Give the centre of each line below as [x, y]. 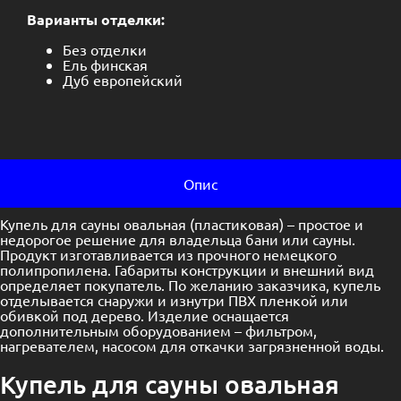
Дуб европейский [123, 80]
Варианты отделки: [96, 19]
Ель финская [105, 65]
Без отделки [105, 50]
